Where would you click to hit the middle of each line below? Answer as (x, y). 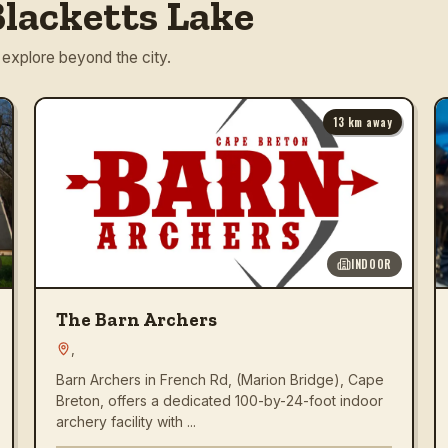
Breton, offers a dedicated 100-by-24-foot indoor (219, 400)
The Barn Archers (136, 319)
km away (368, 121)
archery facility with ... (126, 421)
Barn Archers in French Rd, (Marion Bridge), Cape (220, 379)
